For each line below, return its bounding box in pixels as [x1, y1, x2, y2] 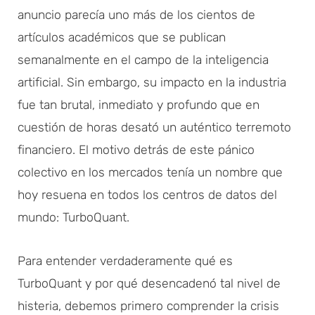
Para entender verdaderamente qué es [18, 253, 233, 268]
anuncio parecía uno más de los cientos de [18, 7, 255, 22]
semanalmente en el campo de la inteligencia [18, 52, 269, 67]
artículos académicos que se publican [18, 30, 226, 44]
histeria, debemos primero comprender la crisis [18, 298, 279, 313]
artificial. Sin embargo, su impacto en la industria [18, 75, 286, 89]
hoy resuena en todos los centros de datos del [18, 187, 277, 202]
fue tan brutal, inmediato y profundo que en [18, 97, 259, 112]
